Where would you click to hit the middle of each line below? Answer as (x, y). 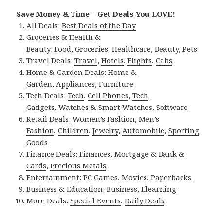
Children (73, 131)
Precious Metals (78, 166)
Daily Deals (145, 201)
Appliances (76, 84)
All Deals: (44, 26)
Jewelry (106, 131)
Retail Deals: (50, 119)
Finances (95, 154)
